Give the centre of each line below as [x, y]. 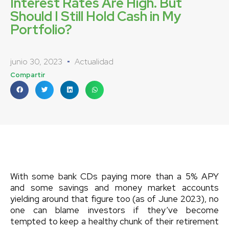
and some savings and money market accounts [114, 187]
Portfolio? [41, 29]
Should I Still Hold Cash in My [96, 16]
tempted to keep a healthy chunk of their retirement [114, 221]
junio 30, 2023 [36, 61]
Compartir [28, 75]
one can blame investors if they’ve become [114, 210]
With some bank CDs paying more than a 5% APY [114, 176]
